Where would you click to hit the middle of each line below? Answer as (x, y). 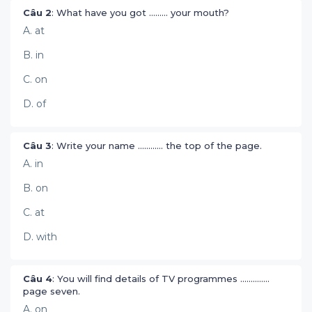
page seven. (53, 291)
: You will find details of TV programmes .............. (161, 279)
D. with (40, 237)
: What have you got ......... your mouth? (142, 13)
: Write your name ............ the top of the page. (158, 146)
